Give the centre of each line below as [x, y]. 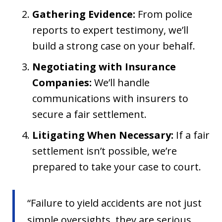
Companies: [62, 83]
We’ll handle [121, 83]
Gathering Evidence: [84, 14]
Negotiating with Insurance [104, 67]
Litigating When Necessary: [103, 135]
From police [164, 14]
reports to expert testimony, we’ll [110, 30]
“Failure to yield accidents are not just [114, 203]
